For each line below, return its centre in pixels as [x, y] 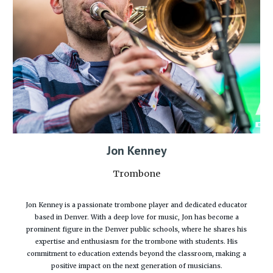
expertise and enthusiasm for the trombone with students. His [136, 242]
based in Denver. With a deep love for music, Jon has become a [136, 218]
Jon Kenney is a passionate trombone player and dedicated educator [136, 205]
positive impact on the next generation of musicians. [136, 266]
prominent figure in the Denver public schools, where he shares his [136, 230]
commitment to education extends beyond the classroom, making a [136, 254]
